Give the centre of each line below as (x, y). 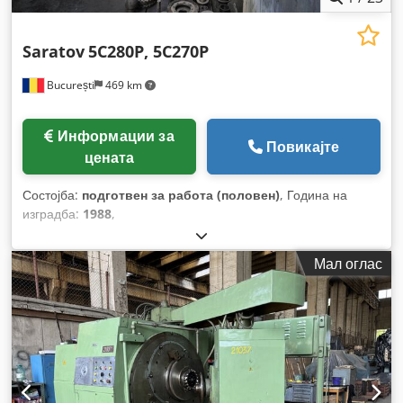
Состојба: (52, 194)
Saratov (54, 51)
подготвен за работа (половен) (181, 194)
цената (109, 157)
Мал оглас (348, 263)
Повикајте (303, 146)
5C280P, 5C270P (148, 51)
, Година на (313, 194)
